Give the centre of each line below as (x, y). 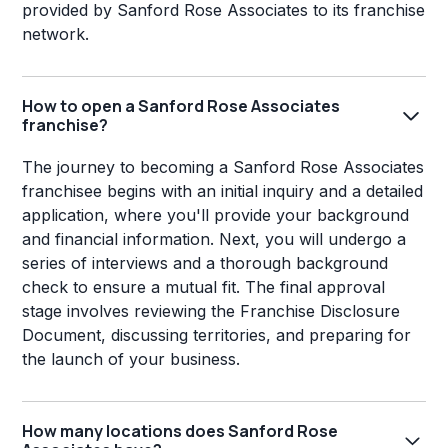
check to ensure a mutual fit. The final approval (204, 287)
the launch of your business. (131, 359)
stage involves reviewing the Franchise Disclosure (211, 311)
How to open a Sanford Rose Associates (181, 106)
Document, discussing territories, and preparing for (217, 335)
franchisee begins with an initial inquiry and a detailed (223, 191)
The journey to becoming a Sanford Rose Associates (223, 167)
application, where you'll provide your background (216, 215)
